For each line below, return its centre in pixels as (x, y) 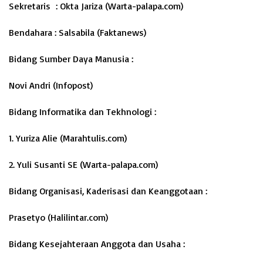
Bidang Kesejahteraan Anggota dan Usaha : (97, 244)
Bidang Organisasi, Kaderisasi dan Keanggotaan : (108, 191)
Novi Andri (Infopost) (51, 85)
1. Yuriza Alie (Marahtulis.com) (68, 138)
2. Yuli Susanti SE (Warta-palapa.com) (83, 164)
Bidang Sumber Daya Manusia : (71, 59)
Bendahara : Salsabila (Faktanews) (77, 32)
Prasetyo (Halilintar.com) (58, 217)
